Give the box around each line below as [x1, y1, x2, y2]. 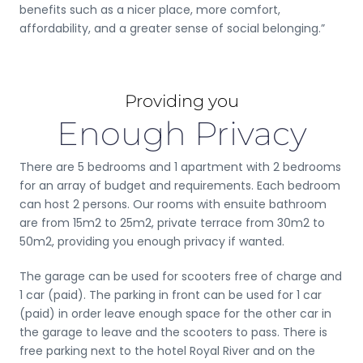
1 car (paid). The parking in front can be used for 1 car [19, 286, 322, 303]
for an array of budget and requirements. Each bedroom [19, 177, 340, 194]
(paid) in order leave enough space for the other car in [19, 305, 331, 322]
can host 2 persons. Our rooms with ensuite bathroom [19, 195, 327, 212]
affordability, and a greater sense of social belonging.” [19, 19, 325, 36]
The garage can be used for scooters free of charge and [19, 267, 342, 284]
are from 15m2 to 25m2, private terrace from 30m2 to [19, 214, 325, 231]
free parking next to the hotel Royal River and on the [19, 342, 315, 359]
